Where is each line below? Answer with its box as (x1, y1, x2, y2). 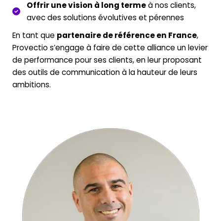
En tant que (12, 30, 57, 40)
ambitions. (12, 79, 51, 89)
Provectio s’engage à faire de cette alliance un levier (12, 42, 208, 52)
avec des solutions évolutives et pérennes (26, 12, 184, 22)
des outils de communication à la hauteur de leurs (12, 67, 197, 77)
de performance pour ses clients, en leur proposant (12, 55, 202, 65)
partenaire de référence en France (57, 30, 197, 40)
